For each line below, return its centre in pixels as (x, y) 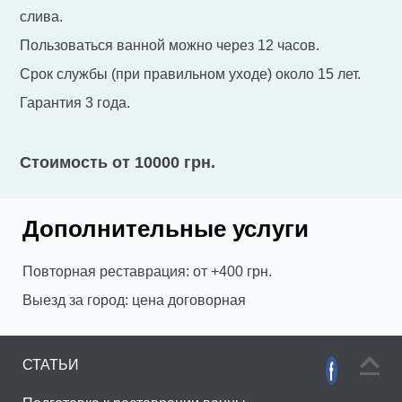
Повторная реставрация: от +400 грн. (147, 272)
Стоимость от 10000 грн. (118, 162)
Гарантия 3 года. (75, 102)
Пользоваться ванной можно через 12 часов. (170, 45)
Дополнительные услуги (166, 229)
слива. (42, 16)
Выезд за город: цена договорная (134, 301)
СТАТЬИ (51, 365)
